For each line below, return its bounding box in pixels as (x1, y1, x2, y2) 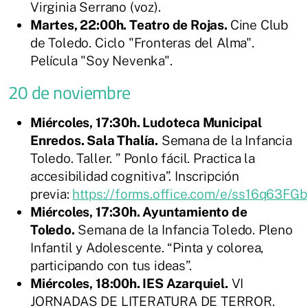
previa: (30, 186, 73, 201)
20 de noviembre (8, 78, 131, 106)
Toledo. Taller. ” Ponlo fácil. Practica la (30, 150, 256, 166)
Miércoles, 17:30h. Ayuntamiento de (30, 203, 247, 219)
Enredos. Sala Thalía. (30, 132, 159, 148)
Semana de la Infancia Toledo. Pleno (74, 221, 293, 237)
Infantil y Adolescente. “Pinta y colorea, (30, 239, 264, 255)
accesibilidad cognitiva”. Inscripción (30, 168, 239, 184)
